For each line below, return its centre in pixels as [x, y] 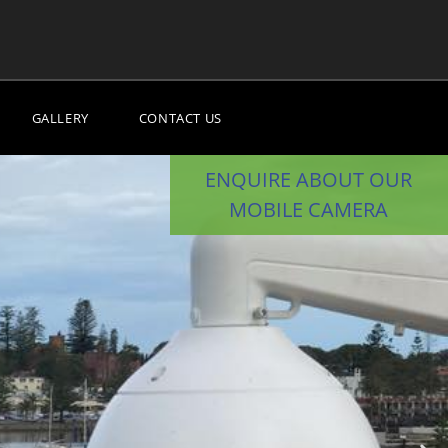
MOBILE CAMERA [309, 209]
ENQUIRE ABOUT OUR [309, 179]
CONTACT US [180, 118]
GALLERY [60, 118]
